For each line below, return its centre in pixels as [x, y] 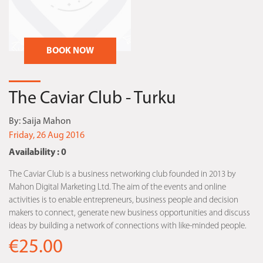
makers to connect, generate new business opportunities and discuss [129, 213]
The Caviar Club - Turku [92, 99]
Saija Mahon [47, 122]
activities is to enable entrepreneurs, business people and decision [124, 200]
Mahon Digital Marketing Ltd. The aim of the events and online [117, 188]
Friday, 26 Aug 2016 [47, 136]
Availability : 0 [38, 153]
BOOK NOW [70, 51]
